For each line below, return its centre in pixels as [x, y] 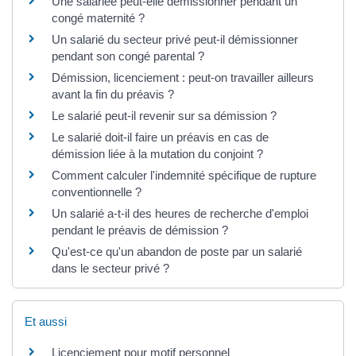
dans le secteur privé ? [110, 268]
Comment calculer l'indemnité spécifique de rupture [184, 175]
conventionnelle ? [97, 192]
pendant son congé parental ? [128, 56]
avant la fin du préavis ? [113, 94]
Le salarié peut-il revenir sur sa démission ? [164, 115]
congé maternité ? [98, 17]
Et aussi [46, 321]
